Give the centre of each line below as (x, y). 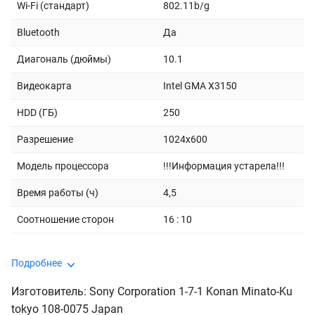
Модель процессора (63, 166)
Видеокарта (44, 86)
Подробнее (37, 263)
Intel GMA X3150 (200, 86)
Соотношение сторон (65, 219)
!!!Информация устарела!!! (224, 166)
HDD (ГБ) (37, 112)
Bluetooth (38, 32)
